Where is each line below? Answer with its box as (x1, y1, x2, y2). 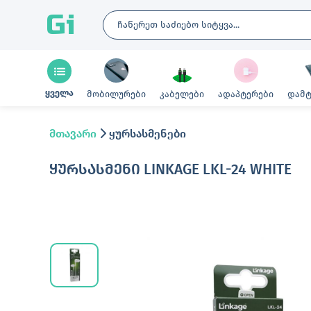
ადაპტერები (218, 88, 274, 99)
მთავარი (49, 127, 96, 140)
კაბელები (160, 88, 204, 99)
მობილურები (87, 88, 146, 99)
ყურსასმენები (106, 127, 186, 140)
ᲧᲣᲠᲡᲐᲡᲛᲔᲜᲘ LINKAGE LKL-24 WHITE (49, 160, 292, 178)
